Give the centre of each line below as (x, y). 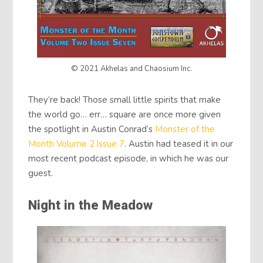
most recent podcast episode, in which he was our (129, 158)
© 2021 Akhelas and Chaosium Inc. (131, 68)
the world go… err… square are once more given (125, 114)
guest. (41, 173)
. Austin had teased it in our (179, 144)
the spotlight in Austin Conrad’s (92, 129)
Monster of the (185, 129)
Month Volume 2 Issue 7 (77, 144)
